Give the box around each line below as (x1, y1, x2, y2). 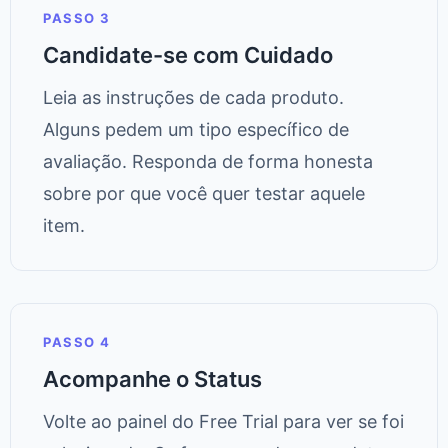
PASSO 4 (43, 334, 111, 351)
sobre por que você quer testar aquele (43, 183, 365, 205)
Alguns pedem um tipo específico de (43, 119, 349, 141)
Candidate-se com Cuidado (43, 42, 333, 69)
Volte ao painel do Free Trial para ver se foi (43, 411, 404, 433)
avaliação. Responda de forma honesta (43, 151, 373, 173)
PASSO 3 (43, 10, 111, 27)
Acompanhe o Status (43, 366, 262, 393)
